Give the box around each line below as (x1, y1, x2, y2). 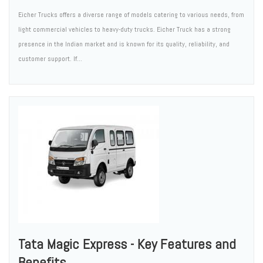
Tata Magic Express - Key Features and (18, 234, 236, 253)
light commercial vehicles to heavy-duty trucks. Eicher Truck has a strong (18, 24, 231, 34)
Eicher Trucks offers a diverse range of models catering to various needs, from (18, 9, 244, 19)
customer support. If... (18, 53, 82, 63)
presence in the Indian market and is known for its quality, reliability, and (18, 39, 230, 49)
